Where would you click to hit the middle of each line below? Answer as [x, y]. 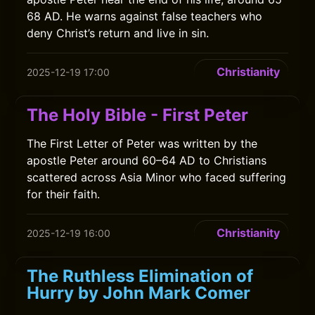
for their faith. [64, 194]
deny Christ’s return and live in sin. [118, 33]
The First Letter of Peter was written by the [142, 143]
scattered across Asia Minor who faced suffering [157, 177]
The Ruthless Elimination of [140, 276]
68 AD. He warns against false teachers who [145, 16]
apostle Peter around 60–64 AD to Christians [147, 160]
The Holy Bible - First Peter [138, 115]
